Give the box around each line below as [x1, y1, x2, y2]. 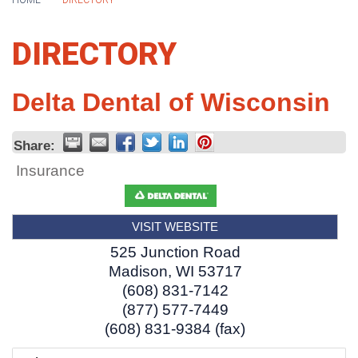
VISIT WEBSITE [132, 219, 218, 233]
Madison [108, 262, 168, 280]
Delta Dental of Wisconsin [12, 87, 330, 117]
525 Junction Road [109, 243, 241, 261]
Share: [14, 137, 55, 153]
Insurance [16, 161, 85, 179]
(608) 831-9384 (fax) [105, 320, 245, 337]
